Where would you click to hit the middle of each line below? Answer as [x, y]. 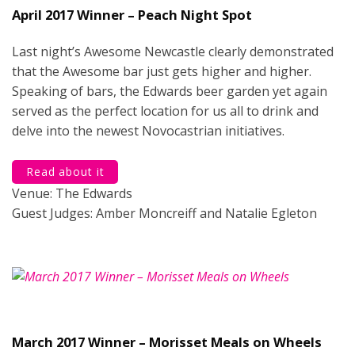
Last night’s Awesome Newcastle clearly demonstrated [173, 51]
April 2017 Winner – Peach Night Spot [132, 14]
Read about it [65, 171]
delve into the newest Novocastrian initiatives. [148, 130]
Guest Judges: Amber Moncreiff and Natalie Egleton [164, 213]
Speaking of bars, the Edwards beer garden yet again [170, 91]
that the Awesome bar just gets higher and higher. [162, 71]
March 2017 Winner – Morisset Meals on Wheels [167, 342]
